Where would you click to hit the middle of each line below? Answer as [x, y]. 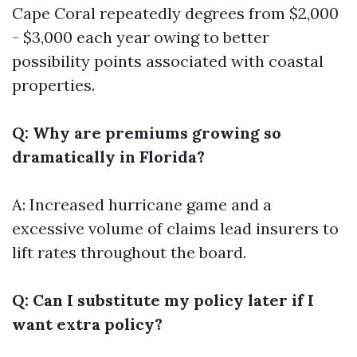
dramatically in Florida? [108, 157]
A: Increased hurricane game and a [142, 204]
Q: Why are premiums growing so [147, 133]
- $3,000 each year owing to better [141, 37]
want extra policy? [87, 324]
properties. [53, 85]
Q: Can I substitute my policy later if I [163, 300]
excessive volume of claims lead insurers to [175, 228]
